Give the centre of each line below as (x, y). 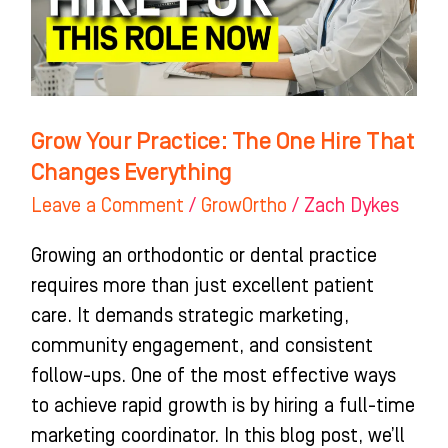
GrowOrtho (243, 206)
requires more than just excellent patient (202, 286)
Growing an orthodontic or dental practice (203, 256)
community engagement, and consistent (201, 346)
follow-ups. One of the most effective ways (213, 376)
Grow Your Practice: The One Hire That (222, 141)
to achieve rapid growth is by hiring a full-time (222, 406)
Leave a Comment (107, 206)
